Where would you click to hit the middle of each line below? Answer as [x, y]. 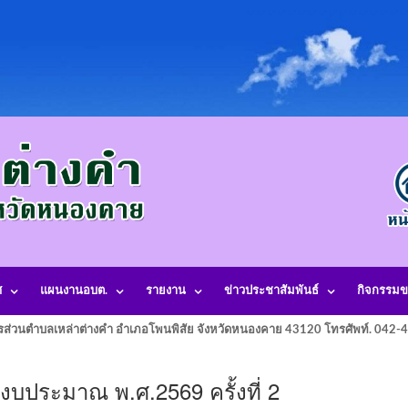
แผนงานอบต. [74, 291]
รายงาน [166, 291]
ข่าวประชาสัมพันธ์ [271, 291]
